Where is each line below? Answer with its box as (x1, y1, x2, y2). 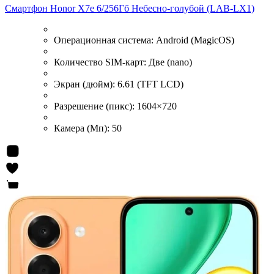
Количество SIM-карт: (54, 57, 149, 68)
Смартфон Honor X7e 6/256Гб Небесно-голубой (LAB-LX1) (5, 3, 254, 14)
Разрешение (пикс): (54, 101, 137, 112)
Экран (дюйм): (54, 79, 117, 90)
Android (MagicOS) (156, 35, 234, 46)
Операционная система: (54, 35, 156, 46)
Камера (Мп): (54, 123, 112, 134)
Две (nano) (149, 57, 192, 68)
